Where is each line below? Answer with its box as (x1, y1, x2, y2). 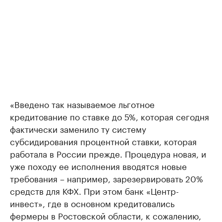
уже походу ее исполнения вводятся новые (10, 159, 187, 172)
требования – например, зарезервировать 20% (10, 171, 203, 185)
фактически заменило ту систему (10, 122, 146, 135)
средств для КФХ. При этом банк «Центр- (10, 184, 179, 197)
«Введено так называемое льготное (10, 97, 155, 111)
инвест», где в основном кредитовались (10, 196, 174, 210)
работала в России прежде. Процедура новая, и (10, 147, 206, 160)
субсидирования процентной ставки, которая (10, 134, 197, 148)
